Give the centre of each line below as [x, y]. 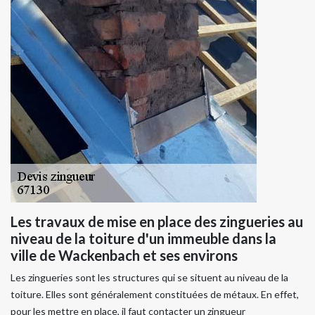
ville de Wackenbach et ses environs [124, 255]
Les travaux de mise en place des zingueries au [157, 221]
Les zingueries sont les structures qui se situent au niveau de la [149, 277]
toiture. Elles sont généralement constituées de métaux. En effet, [155, 294]
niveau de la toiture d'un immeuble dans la [143, 238]
